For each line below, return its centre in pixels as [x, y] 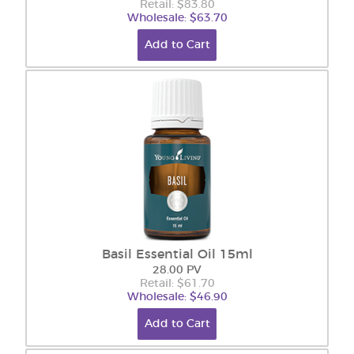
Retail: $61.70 [177, 284]
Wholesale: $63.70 [177, 18]
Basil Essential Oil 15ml [177, 254]
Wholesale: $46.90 [177, 297]
